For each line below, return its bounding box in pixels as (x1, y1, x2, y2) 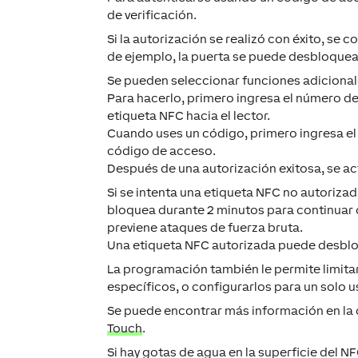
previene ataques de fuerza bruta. (107, 221, 304, 235)
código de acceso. (107, 144, 217, 158)
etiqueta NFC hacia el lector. (107, 109, 271, 123)
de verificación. (107, 8, 197, 22)
